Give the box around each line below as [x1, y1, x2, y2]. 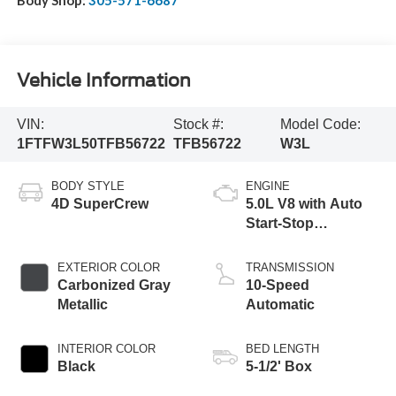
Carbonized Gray [57, 278, 171, 293]
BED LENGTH [246, 342, 319, 356]
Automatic [246, 297, 315, 313]
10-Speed [246, 278, 309, 293]
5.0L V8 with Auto [246, 196, 362, 212]
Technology [246, 235, 325, 251]
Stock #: [173, 117, 225, 133]
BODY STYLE [50, 179, 125, 194]
